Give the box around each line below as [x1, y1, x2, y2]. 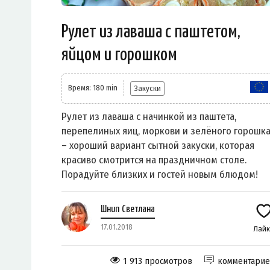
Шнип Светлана [101, 204, 155, 215]
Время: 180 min [68, 83, 118, 93]
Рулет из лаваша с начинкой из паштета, [61, 110, 236, 124]
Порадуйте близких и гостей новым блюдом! [61, 168, 258, 181]
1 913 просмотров [124, 256, 192, 267]
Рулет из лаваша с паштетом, [61, 23, 240, 42]
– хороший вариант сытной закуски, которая [61, 139, 254, 152]
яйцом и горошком [61, 46, 177, 64]
